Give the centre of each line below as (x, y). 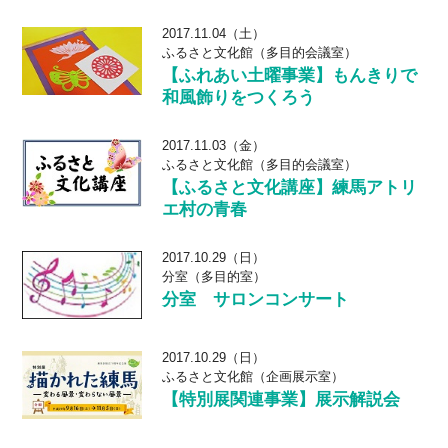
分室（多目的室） (214, 276)
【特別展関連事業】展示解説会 (281, 399)
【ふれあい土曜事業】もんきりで (290, 75)
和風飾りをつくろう (239, 97)
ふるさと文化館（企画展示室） (253, 376)
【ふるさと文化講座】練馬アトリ (290, 187)
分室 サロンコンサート (256, 299)
